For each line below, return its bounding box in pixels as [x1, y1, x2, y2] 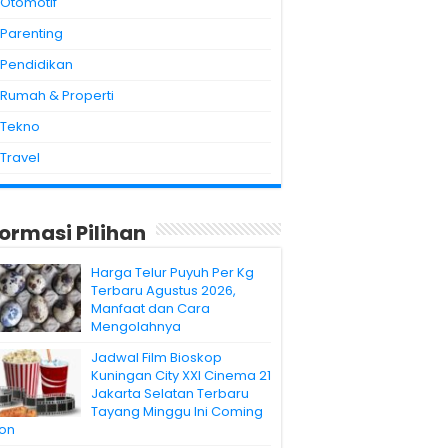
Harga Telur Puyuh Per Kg [91, 262, 254, 282]
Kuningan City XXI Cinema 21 [91, 365, 271, 385]
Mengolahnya [91, 316, 181, 336]
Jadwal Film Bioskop [91, 347, 222, 367]
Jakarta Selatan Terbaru [91, 383, 249, 403]
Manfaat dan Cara [91, 298, 210, 318]
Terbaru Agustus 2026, [91, 280, 236, 300]
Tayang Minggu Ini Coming [91, 401, 263, 421]
